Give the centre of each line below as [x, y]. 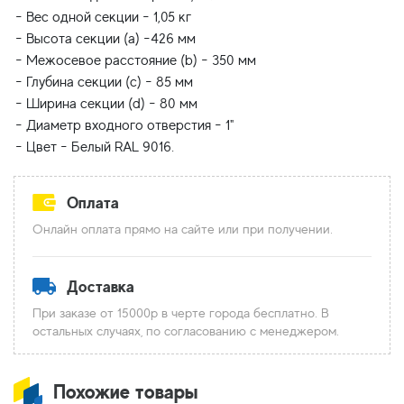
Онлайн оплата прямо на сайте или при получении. [183, 229]
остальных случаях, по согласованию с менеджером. [186, 331]
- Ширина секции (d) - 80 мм [106, 104]
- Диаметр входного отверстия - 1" [124, 125]
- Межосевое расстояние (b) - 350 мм [136, 60]
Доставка [101, 286]
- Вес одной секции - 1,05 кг [103, 17]
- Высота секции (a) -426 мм [106, 39]
